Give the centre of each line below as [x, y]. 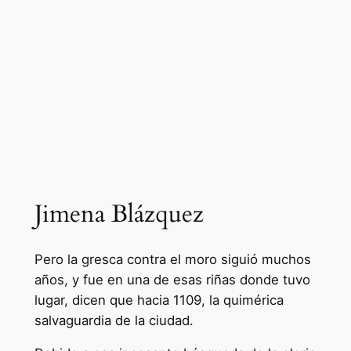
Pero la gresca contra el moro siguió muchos [172, 259]
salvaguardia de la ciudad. [114, 320]
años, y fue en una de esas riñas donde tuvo [172, 279]
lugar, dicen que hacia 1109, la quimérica [159, 300]
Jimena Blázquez [119, 213]
